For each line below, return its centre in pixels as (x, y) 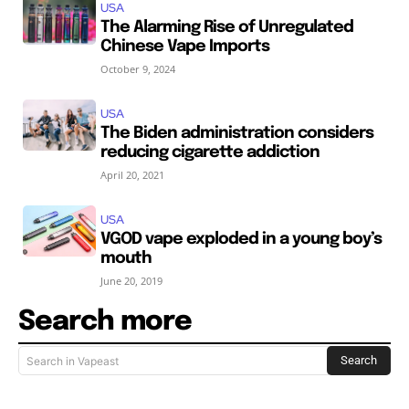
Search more (105, 321)
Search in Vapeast (73, 361)
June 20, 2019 (131, 280)
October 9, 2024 (137, 68)
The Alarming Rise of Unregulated (226, 27)
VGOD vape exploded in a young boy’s (241, 239)
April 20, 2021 (132, 174)
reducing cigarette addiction (210, 152)
